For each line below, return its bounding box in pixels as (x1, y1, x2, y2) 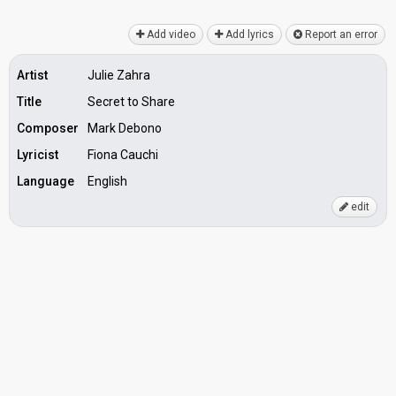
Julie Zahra (88, 68, 150, 82)
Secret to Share (88, 95, 175, 109)
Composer (17, 121, 79, 135)
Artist (17, 68, 48, 82)
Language (17, 174, 74, 188)
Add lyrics (223, 28, 274, 41)
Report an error (302, 28, 377, 41)
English (88, 174, 127, 188)
